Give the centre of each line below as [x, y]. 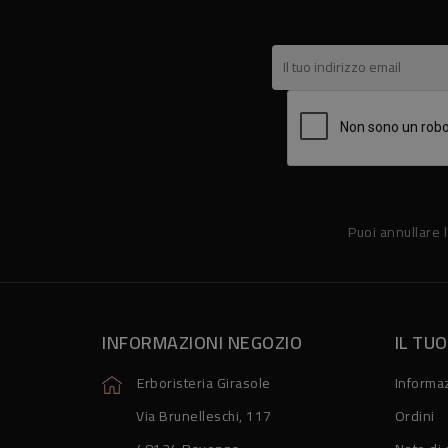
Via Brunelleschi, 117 [204, 416]
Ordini [414, 416]
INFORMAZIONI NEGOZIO [202, 343]
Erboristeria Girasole [204, 383]
